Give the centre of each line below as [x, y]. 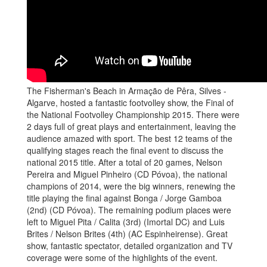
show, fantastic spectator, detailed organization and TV [130, 246]
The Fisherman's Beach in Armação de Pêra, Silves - [127, 91]
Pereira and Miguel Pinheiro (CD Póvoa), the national [127, 174]
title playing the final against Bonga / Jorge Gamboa [124, 198]
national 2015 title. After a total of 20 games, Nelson [125, 162]
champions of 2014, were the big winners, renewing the [131, 186]
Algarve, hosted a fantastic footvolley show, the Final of [130, 103]
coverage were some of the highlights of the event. [122, 257]
